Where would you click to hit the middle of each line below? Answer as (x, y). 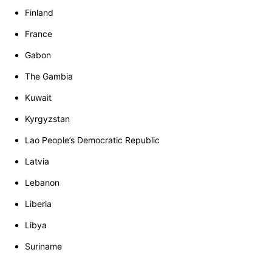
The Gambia (49, 76)
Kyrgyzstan (47, 119)
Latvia (37, 161)
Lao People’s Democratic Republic (92, 140)
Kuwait (38, 98)
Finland (39, 13)
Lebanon (42, 183)
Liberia (38, 204)
